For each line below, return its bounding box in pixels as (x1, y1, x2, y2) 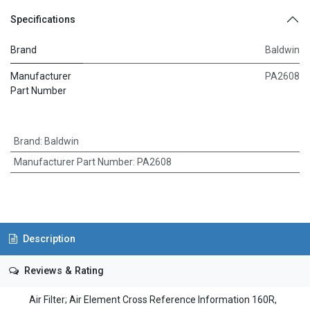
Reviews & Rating (21, 265, 104, 277)
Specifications (10, 14, 75, 25)
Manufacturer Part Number (13, 156, 133, 167)
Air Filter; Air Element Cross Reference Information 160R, (10, 294, 277, 306)
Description (19, 232, 75, 245)
